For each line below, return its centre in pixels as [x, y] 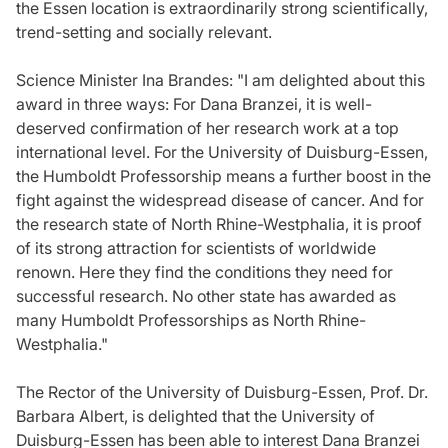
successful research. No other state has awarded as [206, 295]
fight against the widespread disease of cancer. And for [220, 199]
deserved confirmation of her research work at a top [207, 127]
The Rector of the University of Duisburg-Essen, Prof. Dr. [222, 391]
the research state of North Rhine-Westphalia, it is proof [219, 223]
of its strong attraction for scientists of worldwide [196, 247]
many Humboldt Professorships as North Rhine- [191, 319]
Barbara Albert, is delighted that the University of [195, 415]
